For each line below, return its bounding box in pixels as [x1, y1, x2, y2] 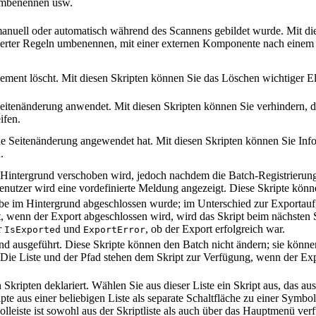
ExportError [83, 224, 145, 236]
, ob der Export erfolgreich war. [145, 223, 285, 236]
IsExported [4, 224, 61, 236]
